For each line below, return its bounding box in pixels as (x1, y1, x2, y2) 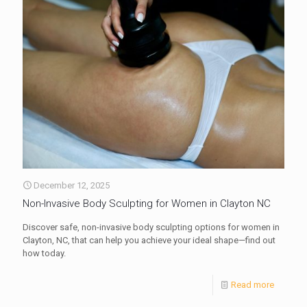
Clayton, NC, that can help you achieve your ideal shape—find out (23, 234, 275, 245)
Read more (231, 279, 274, 290)
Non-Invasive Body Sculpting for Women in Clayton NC (23, 197, 271, 210)
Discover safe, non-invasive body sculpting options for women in (23, 221, 280, 232)
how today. (23, 247, 66, 258)
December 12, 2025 (34, 180, 110, 191)
